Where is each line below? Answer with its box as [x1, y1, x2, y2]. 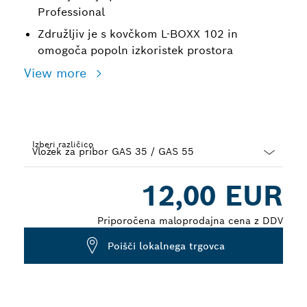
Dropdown [24, 168, 75, 180]
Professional [38, 5, 105, 19]
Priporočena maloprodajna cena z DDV [97, 214, 283, 227]
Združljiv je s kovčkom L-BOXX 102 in [38, 27, 238, 41]
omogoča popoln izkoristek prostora [38, 43, 233, 58]
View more [24, 65, 90, 81]
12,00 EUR [141, 179, 283, 213]
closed [24, 182, 55, 194]
